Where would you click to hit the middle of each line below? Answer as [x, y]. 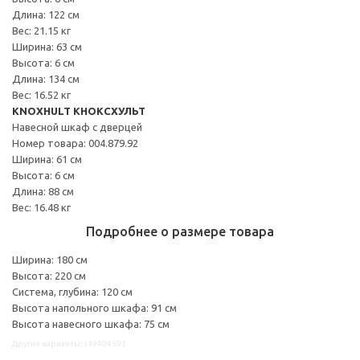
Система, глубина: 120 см [72, 291]
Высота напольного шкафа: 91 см [94, 307]
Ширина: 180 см [50, 259]
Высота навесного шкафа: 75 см [91, 323]
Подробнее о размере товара [180, 231]
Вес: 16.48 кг [41, 207]
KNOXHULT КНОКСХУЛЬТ [79, 110]
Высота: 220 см [49, 275]
